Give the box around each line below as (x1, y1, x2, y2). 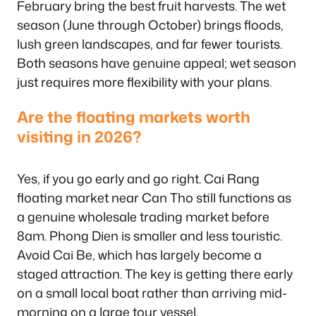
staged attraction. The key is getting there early (17, 265, 293, 283)
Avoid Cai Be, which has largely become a (17, 245, 262, 264)
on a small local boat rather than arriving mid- (17, 284, 287, 302)
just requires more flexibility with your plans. (17, 72, 272, 91)
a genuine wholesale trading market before (17, 207, 269, 226)
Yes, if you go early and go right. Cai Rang (17, 169, 260, 188)
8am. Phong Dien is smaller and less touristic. (17, 226, 282, 245)
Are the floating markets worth (17, 106, 250, 128)
